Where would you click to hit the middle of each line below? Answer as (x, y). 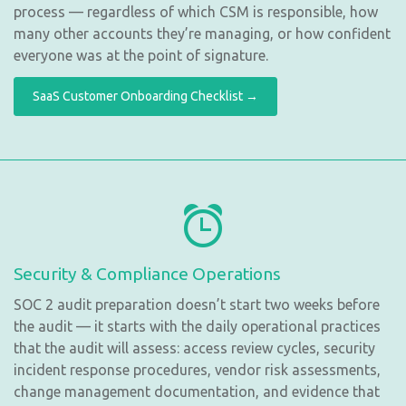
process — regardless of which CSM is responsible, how (196, 11)
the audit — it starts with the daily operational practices (197, 326)
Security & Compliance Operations (147, 273)
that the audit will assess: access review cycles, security (194, 348)
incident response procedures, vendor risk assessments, (197, 369)
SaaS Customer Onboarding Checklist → (145, 96)
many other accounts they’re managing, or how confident (202, 33)
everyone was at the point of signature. (141, 55)
